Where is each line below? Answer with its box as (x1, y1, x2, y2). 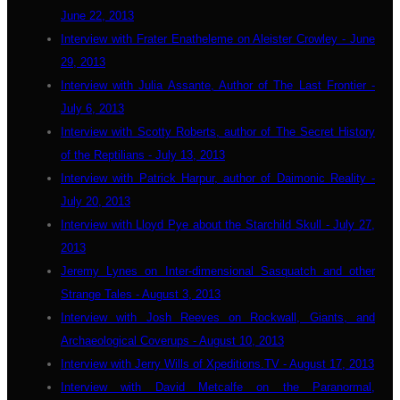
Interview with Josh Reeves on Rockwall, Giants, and (61, 311, 375, 324)
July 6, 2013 (61, 102, 124, 115)
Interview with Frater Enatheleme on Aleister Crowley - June (61, 32, 375, 46)
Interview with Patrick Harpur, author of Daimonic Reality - (61, 171, 375, 185)
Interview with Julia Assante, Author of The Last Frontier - (61, 79, 375, 92)
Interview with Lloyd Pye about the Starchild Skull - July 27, (61, 218, 375, 231)
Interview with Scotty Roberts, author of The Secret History (61, 125, 375, 138)
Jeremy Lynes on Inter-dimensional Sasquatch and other (61, 264, 375, 278)
